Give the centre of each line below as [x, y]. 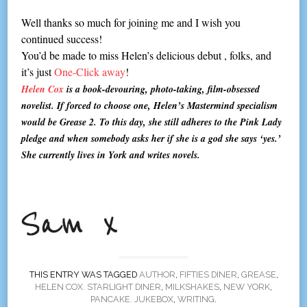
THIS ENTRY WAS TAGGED [84, 275]
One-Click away [90, 71]
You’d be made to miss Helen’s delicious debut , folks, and [147, 55]
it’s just [38, 71]
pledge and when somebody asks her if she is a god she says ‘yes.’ [151, 138]
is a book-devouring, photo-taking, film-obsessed [163, 89]
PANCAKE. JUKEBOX [132, 299]
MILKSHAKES [192, 287]
